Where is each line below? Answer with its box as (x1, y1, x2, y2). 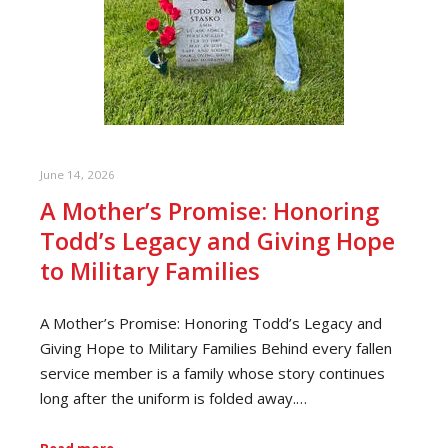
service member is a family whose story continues (40, 362, 385, 383)
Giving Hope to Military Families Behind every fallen (40, 337, 392, 358)
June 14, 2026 (40, 167, 115, 183)
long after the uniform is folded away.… (40, 387, 307, 408)
